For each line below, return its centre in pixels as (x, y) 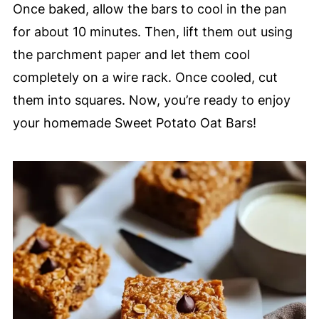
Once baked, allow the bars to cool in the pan (150, 9)
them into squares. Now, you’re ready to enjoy (151, 100)
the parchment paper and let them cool (131, 55)
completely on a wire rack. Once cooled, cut (145, 78)
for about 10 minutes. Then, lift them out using (152, 32)
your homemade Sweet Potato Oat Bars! (134, 123)
